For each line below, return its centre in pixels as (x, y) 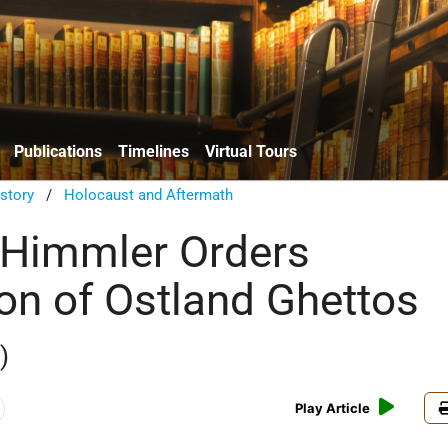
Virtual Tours (251, 151)
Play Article (333, 408)
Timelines (153, 151)
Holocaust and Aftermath (149, 194)
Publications (58, 151)
